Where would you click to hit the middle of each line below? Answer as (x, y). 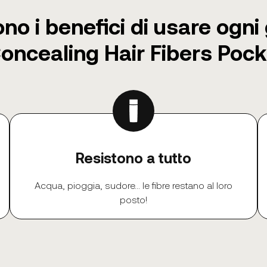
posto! (133, 199)
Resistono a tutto (133, 157)
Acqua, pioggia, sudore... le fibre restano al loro (133, 185)
